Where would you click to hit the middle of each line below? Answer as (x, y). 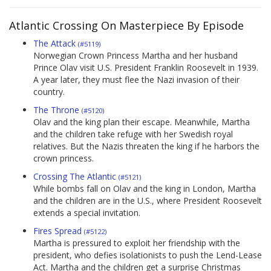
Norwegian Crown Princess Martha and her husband (135, 56)
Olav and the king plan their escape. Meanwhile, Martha (142, 122)
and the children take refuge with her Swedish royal (133, 134)
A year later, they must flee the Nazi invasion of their (136, 80)
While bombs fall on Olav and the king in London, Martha (145, 189)
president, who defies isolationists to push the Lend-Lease (148, 255)
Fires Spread (59, 231)
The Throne (57, 110)
